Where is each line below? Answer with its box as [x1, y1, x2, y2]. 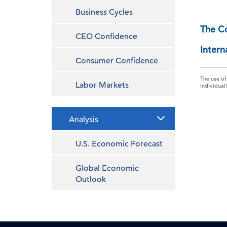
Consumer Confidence [75, 56, 158, 66]
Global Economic [75, 163, 139, 173]
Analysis [69, 115, 98, 125]
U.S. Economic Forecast [75, 139, 163, 149]
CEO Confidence [75, 31, 137, 42]
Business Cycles [75, 7, 133, 17]
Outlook [75, 174, 106, 184]
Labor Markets [75, 80, 129, 90]
